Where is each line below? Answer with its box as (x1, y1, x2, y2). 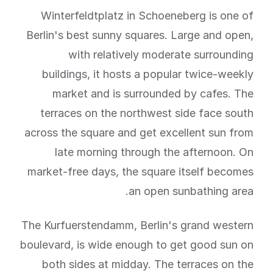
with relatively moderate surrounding (68, 48, 253, 61)
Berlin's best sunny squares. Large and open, (26, 29, 253, 41)
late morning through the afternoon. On (55, 146, 253, 158)
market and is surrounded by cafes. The (52, 87, 253, 100)
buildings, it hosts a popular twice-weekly (42, 68, 253, 80)
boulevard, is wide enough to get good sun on (20, 238, 253, 251)
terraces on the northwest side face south (40, 107, 253, 119)
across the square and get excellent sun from (24, 126, 253, 139)
